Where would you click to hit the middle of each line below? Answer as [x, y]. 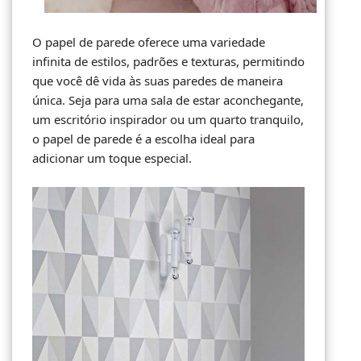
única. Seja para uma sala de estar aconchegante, [168, 100]
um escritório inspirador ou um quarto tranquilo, [168, 119]
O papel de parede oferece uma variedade [149, 41]
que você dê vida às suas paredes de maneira [158, 80]
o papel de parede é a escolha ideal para [143, 138]
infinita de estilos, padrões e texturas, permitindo [168, 61]
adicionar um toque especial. [112, 158]
